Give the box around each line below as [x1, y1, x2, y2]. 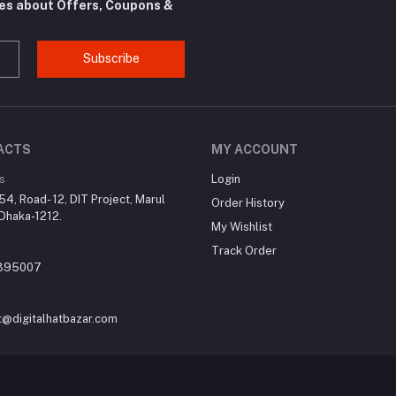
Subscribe [82, 51, 140, 66]
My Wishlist [211, 219, 272, 233]
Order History [211, 195, 285, 209]
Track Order [211, 243, 277, 257]
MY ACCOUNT [211, 141, 298, 156]
